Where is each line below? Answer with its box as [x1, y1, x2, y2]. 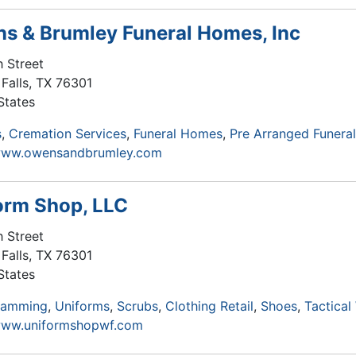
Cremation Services [9, 126, 126, 141]
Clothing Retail [165, 298, 253, 314]
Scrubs [117, 298, 158, 314]
